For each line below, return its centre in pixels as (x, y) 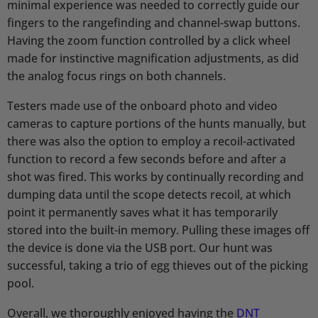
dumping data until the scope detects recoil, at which (149, 194)
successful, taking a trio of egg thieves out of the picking (158, 265)
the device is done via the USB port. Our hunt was (140, 247)
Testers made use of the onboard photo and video (142, 105)
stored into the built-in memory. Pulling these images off (158, 230)
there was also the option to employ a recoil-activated (151, 141)
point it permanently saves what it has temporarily (142, 212)
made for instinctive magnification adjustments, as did (153, 58)
